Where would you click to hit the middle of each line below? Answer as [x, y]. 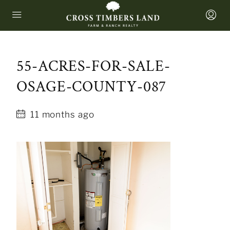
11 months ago [61, 114]
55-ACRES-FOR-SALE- [94, 66]
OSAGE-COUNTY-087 [92, 87]
